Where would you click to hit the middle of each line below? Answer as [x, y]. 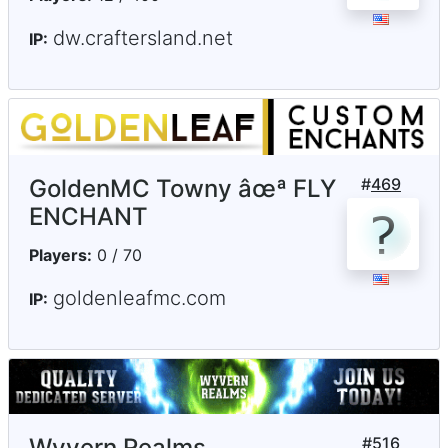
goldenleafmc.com [139, 297]
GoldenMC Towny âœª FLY [182, 188]
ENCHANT [88, 216]
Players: [60, 254]
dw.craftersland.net [143, 38]
